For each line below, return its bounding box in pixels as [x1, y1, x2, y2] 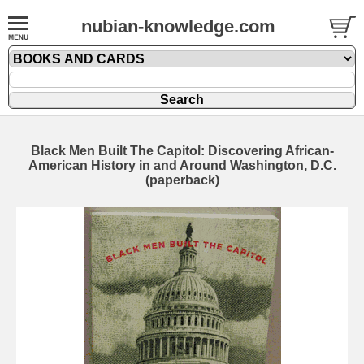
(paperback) [145, 173, 219, 187]
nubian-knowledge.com [81, 16, 275, 37]
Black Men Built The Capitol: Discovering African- [30, 144, 334, 158]
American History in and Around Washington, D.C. [28, 158, 336, 172]
